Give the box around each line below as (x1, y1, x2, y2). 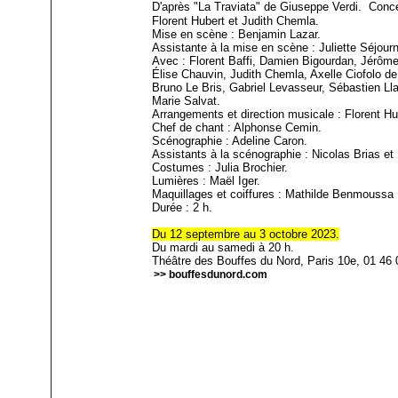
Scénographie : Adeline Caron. (152, 134, 308, 148)
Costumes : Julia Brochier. (152, 161, 289, 175)
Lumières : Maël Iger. (152, 174, 261, 188)
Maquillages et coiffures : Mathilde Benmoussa (152, 187, 394, 202)
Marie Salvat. (152, 94, 221, 108)
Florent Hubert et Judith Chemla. (152, 14, 320, 28)
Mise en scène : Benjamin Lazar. (152, 28, 322, 42)
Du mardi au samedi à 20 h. (152, 241, 295, 255)
